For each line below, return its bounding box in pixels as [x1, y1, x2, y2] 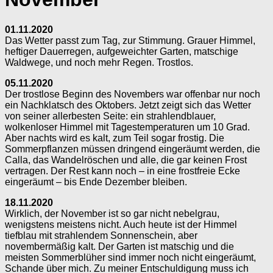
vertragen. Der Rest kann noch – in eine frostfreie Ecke [5, 165, 240, 176]
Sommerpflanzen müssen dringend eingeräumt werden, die [5, 143, 260, 154]
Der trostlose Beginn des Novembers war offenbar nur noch [5, 88, 260, 99]
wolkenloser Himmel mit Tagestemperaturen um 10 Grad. [5, 121, 250, 132]
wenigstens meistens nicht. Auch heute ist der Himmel [5, 219, 237, 230]
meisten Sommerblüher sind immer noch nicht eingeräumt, [5, 252, 256, 263]
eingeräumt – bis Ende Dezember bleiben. [5, 176, 187, 187]
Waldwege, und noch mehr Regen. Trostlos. [5, 57, 193, 68]
